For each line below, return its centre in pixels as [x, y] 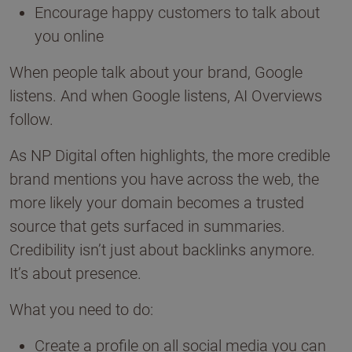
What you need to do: [81, 310]
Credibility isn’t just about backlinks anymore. [162, 250]
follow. [31, 119]
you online [69, 36]
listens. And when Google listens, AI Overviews [166, 96]
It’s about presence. [75, 273]
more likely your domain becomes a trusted [157, 203]
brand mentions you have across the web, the [164, 179]
